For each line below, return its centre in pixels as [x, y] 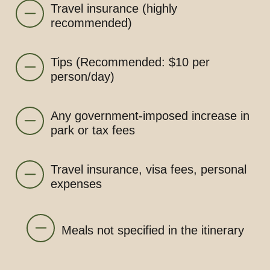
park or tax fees [93, 130]
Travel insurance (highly [114, 9]
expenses [76, 184]
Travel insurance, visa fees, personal [149, 170]
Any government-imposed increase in [150, 116]
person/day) [83, 77]
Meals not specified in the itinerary [153, 231]
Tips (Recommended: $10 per [130, 62]
